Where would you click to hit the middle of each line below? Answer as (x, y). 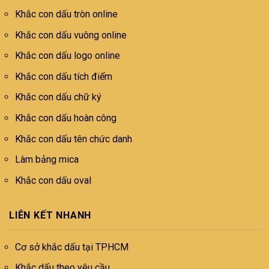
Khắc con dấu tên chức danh (74, 139)
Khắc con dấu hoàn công (66, 118)
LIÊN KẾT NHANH (50, 216)
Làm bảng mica (47, 160)
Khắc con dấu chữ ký (58, 97)
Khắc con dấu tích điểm (64, 76)
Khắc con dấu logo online (68, 56)
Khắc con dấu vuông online (71, 35)
